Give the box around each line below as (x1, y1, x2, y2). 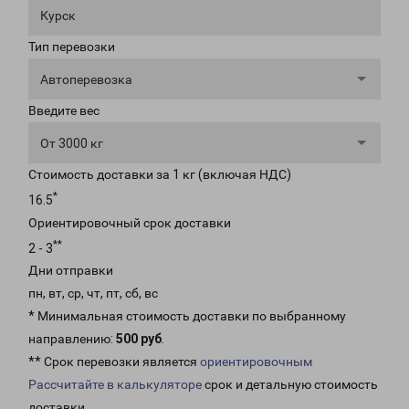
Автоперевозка (40, 72, 132, 87)
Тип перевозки (28, 39, 115, 54)
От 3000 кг (40, 136, 103, 151)
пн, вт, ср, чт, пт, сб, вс (28, 286, 158, 301)
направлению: (28, 331, 116, 347)
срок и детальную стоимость (202, 377, 378, 393)
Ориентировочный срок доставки (28, 215, 231, 230)
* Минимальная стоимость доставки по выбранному (28, 309, 346, 324)
